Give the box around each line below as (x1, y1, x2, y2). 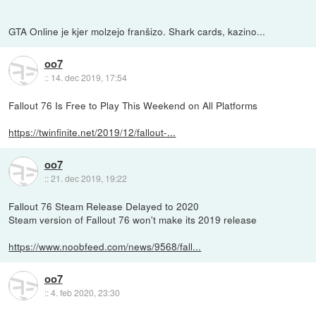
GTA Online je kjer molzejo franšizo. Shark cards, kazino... (8, 24, 266, 39)
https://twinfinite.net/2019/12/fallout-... (8, 125, 176, 140)
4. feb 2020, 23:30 (50, 286, 120, 298)
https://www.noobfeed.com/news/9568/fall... (8, 239, 202, 254)
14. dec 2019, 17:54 (50, 71, 127, 83)
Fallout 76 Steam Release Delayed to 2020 (8, 199, 200, 214)
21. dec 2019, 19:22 (50, 171, 127, 184)
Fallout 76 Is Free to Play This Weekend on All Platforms (8, 98, 258, 113)
